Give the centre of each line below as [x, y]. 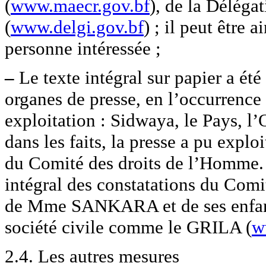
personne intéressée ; [83, 49]
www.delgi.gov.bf [77, 27]
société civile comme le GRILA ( [128, 227]
